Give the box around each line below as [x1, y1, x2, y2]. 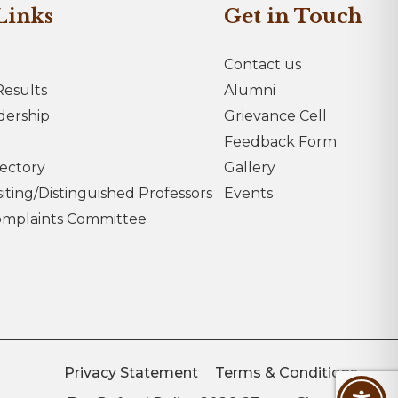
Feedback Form [224, 133, 337, 151]
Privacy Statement [63, 364, 198, 382]
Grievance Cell [224, 107, 327, 125]
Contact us [224, 56, 301, 74]
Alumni [224, 82, 275, 99]
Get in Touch [224, 4, 362, 29]
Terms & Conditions [214, 364, 358, 382]
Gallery [224, 159, 275, 177]
